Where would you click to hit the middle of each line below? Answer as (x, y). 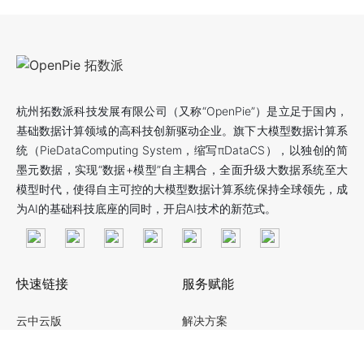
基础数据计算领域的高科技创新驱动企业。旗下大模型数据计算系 (182, 130)
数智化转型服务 (222, 341)
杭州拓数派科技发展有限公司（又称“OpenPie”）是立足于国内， (182, 111)
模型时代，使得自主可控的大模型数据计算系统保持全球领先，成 (182, 189)
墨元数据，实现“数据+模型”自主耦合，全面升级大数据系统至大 (182, 169)
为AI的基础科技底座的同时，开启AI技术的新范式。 (146, 208)
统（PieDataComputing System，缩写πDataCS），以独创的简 (182, 150)
